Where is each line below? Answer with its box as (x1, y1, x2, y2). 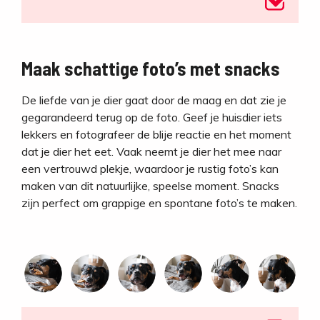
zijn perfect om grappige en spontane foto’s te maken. (21, 196, 297, 211)
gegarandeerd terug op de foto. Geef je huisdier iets (21, 110, 282, 125)
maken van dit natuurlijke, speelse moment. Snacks (21, 179, 279, 194)
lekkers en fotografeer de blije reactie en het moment (21, 127, 291, 142)
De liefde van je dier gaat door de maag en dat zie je (21, 93, 286, 108)
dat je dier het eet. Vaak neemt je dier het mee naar (21, 144, 281, 159)
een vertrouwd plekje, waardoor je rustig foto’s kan (21, 161, 279, 176)
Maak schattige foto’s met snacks (21, 57, 280, 80)
